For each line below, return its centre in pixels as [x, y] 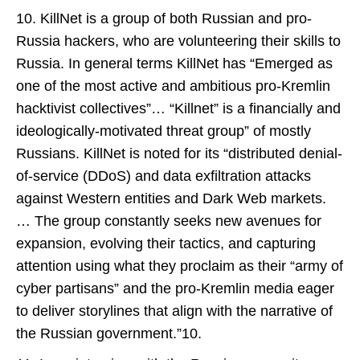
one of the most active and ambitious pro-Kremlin [173, 86]
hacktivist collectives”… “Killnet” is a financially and [178, 108]
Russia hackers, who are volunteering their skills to [178, 41]
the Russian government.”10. [109, 333]
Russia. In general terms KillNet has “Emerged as [174, 63]
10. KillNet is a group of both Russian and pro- [164, 18]
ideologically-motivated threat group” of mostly [164, 131]
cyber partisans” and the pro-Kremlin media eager [175, 288]
